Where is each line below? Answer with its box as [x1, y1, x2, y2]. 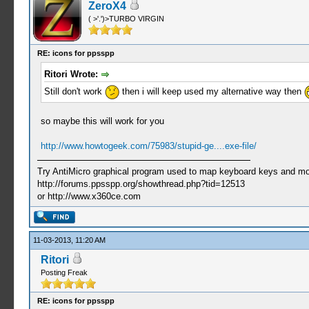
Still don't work [43, 86, 105, 97]
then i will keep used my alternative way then [119, 86, 304, 97]
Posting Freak [40, 268, 88, 277]
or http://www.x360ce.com [37, 190, 141, 201]
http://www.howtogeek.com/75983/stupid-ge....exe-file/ [40, 140, 257, 151]
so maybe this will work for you [40, 115, 164, 126]
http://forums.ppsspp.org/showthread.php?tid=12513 [37, 178, 245, 189]
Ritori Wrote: [43, 69, 101, 79]
